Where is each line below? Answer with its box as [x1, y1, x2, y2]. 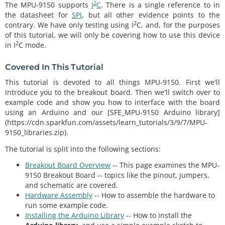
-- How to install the [124, 210, 192, 220]
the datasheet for [5, 10, 72, 20]
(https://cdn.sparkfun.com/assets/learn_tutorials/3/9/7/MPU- [5, 118, 207, 128]
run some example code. [25, 200, 108, 210]
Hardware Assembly [25, 190, 92, 200]
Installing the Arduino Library [25, 210, 124, 220]
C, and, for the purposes [137, 20, 220, 30]
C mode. [19, 40, 46, 50]
